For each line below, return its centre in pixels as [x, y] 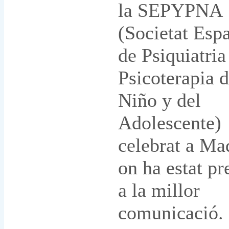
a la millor [159, 190]
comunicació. [171, 213]
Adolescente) [170, 123]
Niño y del [159, 100]
